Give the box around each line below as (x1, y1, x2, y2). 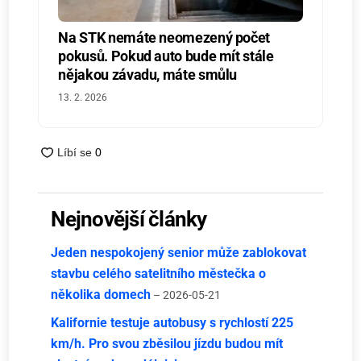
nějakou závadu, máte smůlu (58, 65, 238, 83)
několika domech (51, 287, 151, 303)
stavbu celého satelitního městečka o (51, 266, 267, 282)
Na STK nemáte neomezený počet (58, 28, 271, 46)
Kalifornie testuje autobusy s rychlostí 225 (51, 315, 294, 331)
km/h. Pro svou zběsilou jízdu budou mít (51, 336, 284, 352)
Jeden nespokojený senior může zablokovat (51, 245, 307, 261)
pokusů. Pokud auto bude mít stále (58, 47, 274, 64)
